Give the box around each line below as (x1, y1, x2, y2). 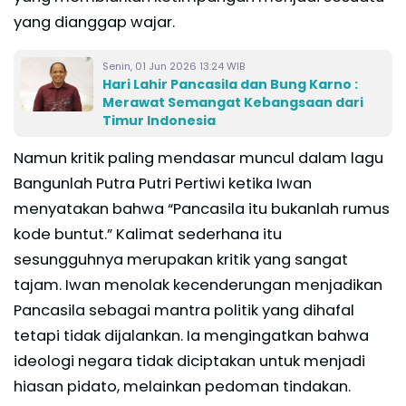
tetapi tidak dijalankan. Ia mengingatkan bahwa (14, 324, 369, 346)
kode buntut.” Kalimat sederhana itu (14, 223, 282, 245)
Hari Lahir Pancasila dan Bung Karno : (102, 74, 358, 93)
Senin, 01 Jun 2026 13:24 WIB (102, 58, 245, 73)
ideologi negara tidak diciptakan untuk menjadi (14, 350, 365, 372)
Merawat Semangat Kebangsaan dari (102, 92, 363, 111)
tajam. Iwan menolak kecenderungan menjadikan (14, 274, 382, 295)
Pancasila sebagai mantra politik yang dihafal (14, 299, 354, 321)
